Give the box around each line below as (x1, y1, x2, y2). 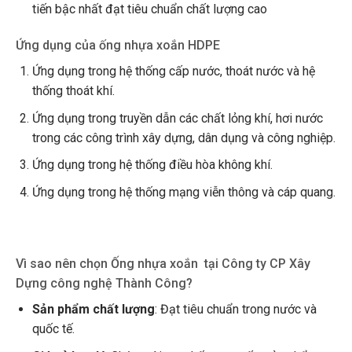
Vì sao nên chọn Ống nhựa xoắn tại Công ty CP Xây (15, 256, 310, 272)
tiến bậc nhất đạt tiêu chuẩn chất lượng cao (31, 2, 267, 17)
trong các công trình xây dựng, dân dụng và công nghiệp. (31, 130, 335, 145)
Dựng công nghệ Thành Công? (15, 276, 192, 291)
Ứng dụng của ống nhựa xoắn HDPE (15, 38, 220, 53)
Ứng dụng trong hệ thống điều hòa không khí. (31, 157, 273, 173)
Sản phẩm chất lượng (31, 302, 155, 317)
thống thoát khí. (31, 83, 115, 99)
